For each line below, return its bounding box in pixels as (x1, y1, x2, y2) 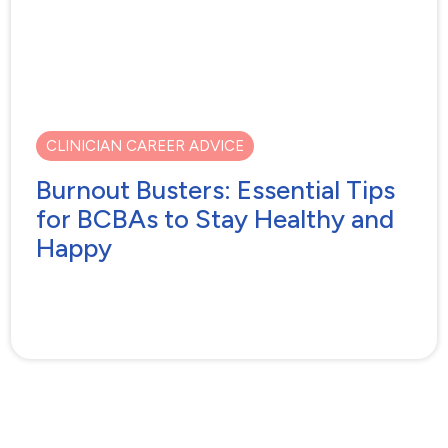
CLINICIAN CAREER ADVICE (46, 137, 245, 156)
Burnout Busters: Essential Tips (36, 174, 396, 207)
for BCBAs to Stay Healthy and (36, 203, 395, 236)
